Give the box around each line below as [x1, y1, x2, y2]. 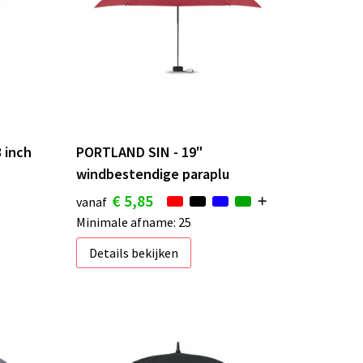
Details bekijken [88, 245, 178, 262]
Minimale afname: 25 [75, 214, 191, 231]
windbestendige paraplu [75, 164, 229, 184]
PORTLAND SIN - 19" [75, 143, 203, 162]
